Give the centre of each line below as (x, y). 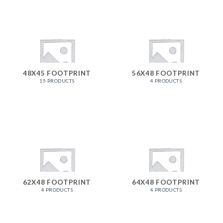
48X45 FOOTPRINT (57, 73)
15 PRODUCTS (57, 81)
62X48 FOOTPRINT (57, 182)
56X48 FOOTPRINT (166, 73)
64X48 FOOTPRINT (166, 182)
